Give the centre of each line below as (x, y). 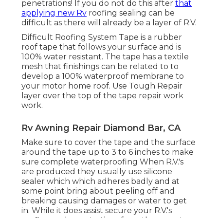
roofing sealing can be (131, 13)
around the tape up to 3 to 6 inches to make (108, 152)
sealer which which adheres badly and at (100, 182)
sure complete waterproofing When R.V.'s (102, 162)
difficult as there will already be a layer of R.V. (109, 23)
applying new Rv (54, 13)
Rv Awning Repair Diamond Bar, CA (101, 128)
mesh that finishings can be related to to (100, 67)
